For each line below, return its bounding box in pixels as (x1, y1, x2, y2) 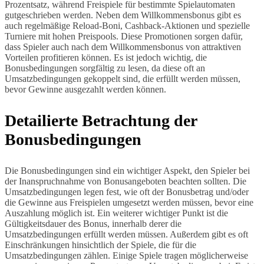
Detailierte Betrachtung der (5, 111, 197, 130)
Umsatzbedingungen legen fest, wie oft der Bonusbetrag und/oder (5, 187, 249, 197)
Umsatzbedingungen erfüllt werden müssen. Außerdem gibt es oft (5, 229, 248, 240)
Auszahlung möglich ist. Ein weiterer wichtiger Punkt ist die (5, 208, 228, 219)
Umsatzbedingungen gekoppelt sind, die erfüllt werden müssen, (5, 74, 240, 84)
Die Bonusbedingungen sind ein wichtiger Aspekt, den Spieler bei (5, 166, 250, 176)
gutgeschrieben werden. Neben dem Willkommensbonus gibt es (5, 10, 241, 21)
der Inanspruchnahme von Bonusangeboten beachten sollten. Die (5, 176, 246, 187)
